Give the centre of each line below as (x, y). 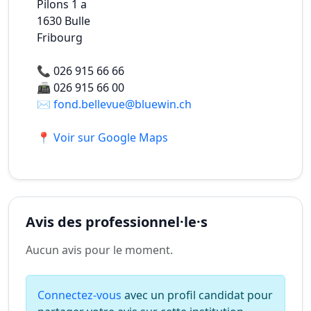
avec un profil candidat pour (197, 295)
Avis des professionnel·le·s (117, 222)
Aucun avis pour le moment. (99, 250)
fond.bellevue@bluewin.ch (123, 104)
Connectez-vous (79, 295)
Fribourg (60, 37)
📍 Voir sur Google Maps (102, 137)
